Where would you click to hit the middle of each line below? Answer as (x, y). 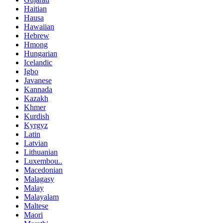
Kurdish (37, 116)
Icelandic (38, 63)
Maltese (36, 206)
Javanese (38, 81)
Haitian (35, 9)
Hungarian (41, 54)
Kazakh (36, 99)
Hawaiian (39, 27)
